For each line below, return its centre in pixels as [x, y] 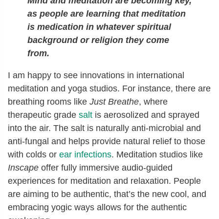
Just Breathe [114, 101]
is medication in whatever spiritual [99, 27]
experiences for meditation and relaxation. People [104, 181]
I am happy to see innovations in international [96, 75]
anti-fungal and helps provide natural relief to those [107, 141]
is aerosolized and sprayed [146, 115]
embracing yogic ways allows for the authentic [97, 207]
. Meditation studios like [157, 154]
